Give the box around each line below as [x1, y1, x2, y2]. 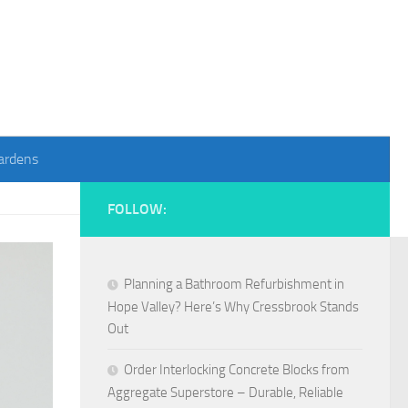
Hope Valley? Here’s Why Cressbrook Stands [107, 299, 359, 315]
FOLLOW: [107, 200, 167, 218]
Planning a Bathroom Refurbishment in [124, 276, 344, 292]
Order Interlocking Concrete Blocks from [124, 362, 350, 378]
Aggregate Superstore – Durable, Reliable [107, 384, 343, 401]
